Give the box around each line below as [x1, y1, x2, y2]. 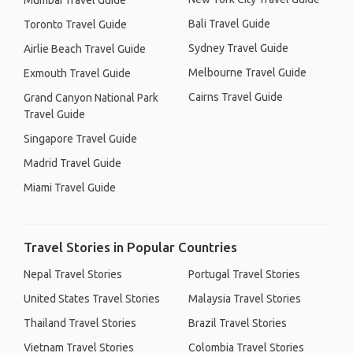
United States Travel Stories [24, 292, 160, 305]
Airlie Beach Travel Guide [24, 43, 146, 55]
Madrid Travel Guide [24, 157, 121, 169]
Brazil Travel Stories [188, 317, 287, 329]
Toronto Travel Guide [24, 18, 127, 31]
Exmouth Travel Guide [24, 67, 131, 80]
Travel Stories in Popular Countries [24, 240, 237, 255]
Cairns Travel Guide [188, 91, 283, 103]
